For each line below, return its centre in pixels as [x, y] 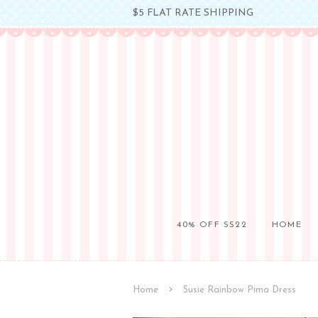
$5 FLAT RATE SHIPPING [193, 13]
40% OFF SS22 [212, 225]
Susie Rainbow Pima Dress [240, 290]
